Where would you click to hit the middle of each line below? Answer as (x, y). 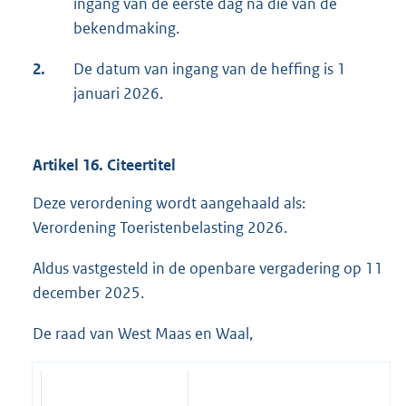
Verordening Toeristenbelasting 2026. (160, 228)
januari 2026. (118, 94)
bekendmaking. (126, 29)
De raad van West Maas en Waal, (143, 334)
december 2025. (88, 293)
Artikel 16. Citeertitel (104, 165)
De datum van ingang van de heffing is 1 (210, 69)
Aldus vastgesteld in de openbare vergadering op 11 (208, 269)
